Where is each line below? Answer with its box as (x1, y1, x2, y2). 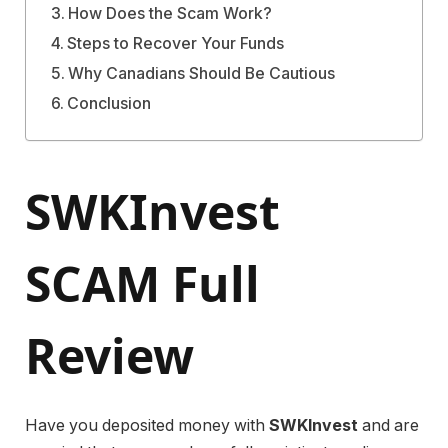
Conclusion (66, 93, 151, 113)
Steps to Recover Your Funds (66, 33, 284, 53)
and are (358, 415, 419, 435)
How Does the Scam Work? (67, 3, 272, 23)
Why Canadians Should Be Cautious (67, 63, 335, 83)
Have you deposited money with (25, 415, 269, 435)
